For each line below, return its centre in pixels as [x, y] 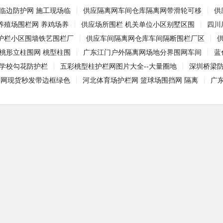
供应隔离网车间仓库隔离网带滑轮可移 [142, 10]
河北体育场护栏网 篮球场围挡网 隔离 [140, 80]
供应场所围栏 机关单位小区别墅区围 [138, 24]
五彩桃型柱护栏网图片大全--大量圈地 [118, 66]
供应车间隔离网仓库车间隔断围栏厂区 [145, 38]
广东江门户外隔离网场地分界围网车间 [142, 52]
